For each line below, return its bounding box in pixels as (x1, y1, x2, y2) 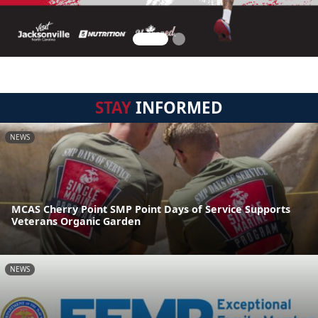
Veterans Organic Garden (11, 214, 141, 229)
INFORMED (131, 97, 223, 119)
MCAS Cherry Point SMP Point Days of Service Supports (11, 202, 290, 216)
